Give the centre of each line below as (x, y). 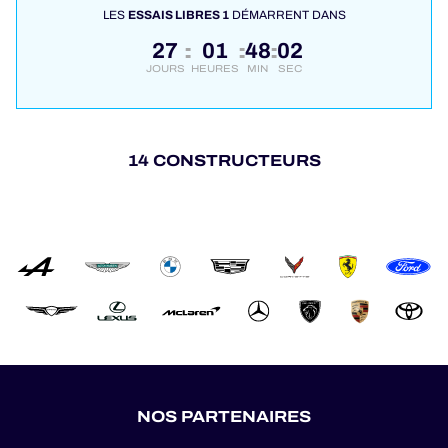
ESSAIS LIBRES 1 (178, 15)
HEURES (214, 69)
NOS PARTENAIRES (224, 417)
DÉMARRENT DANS (287, 15)
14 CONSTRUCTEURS (224, 161)
